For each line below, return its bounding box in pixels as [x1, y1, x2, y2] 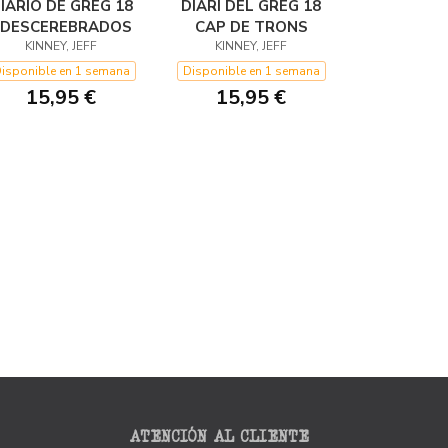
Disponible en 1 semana [182, 63, 320, 79]
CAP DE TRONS [194, 17, 308, 37]
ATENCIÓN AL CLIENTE [128, 427, 309, 446]
